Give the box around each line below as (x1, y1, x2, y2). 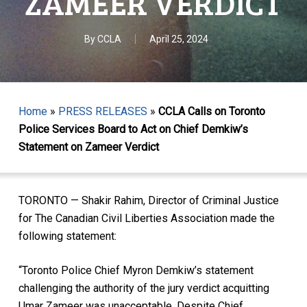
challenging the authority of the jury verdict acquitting (18, 281, 269, 295)
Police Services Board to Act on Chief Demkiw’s (18, 123, 248, 136)
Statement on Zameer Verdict (18, 140, 159, 153)
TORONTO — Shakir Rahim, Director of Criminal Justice (18, 193, 279, 207)
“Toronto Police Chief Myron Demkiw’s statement (18, 263, 254, 277)
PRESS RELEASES (58, 105, 147, 118)
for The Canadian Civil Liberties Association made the (18, 211, 275, 225)
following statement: (18, 229, 116, 243)
